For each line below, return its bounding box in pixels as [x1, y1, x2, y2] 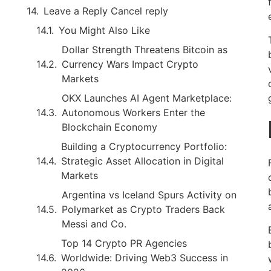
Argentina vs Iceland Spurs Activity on [62, 188, 237, 201]
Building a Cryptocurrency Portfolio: [61, 140, 227, 152]
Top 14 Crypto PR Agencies [61, 237, 187, 249]
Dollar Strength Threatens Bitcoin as [62, 43, 227, 56]
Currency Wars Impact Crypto [62, 57, 198, 70]
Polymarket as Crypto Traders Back [62, 203, 225, 215]
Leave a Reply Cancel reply [44, 4, 168, 17]
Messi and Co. [62, 217, 126, 230]
